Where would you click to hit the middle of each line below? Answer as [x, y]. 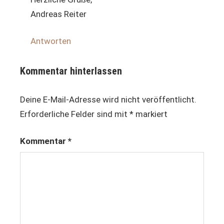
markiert [150, 114]
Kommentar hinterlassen [71, 71]
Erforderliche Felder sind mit [75, 114]
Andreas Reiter [59, 14]
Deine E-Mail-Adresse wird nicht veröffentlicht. [108, 99]
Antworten [51, 41]
